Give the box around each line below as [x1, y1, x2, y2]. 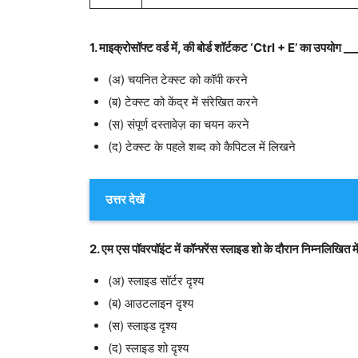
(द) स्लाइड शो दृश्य [107, 340, 189, 356]
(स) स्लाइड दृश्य [107, 317, 177, 333]
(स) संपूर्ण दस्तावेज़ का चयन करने [107, 117, 249, 133]
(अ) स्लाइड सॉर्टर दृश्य [107, 272, 204, 288]
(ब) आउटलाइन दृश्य [107, 295, 193, 311]
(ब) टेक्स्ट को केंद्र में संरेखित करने [107, 94, 258, 110]
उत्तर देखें [105, 191, 145, 207]
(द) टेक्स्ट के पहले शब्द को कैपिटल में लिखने [107, 139, 296, 155]
